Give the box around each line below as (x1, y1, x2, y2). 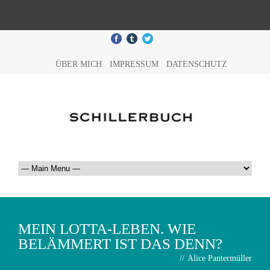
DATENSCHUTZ (166, 60, 227, 69)
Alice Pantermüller (187, 254, 252, 263)
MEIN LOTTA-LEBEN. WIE (18, 221, 196, 237)
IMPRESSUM (109, 60, 159, 69)
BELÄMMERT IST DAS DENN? (18, 236, 222, 252)
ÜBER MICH (55, 60, 102, 69)
